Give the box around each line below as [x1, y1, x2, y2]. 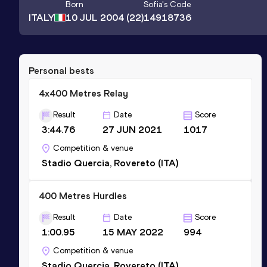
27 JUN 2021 [103, 123, 163, 135]
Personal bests [29, 64, 94, 76]
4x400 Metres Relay [39, 87, 128, 99]
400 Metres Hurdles [39, 190, 127, 201]
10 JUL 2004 [66, 12, 124, 24]
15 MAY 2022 [103, 226, 164, 238]
